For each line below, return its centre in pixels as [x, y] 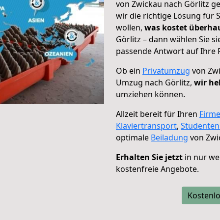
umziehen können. [151, 94]
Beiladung [169, 137]
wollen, [130, 27]
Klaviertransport [146, 126]
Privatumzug [166, 71]
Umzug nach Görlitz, [155, 82]
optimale [133, 137]
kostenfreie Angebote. [157, 169]
